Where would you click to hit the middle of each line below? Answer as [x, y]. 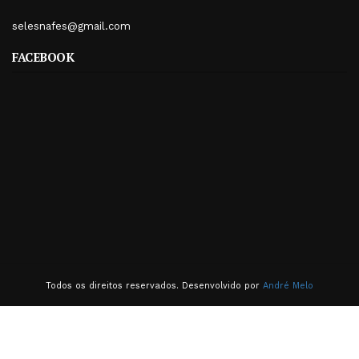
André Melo [288, 285]
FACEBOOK [43, 56]
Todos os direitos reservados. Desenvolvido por [154, 285]
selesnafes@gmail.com [71, 26]
